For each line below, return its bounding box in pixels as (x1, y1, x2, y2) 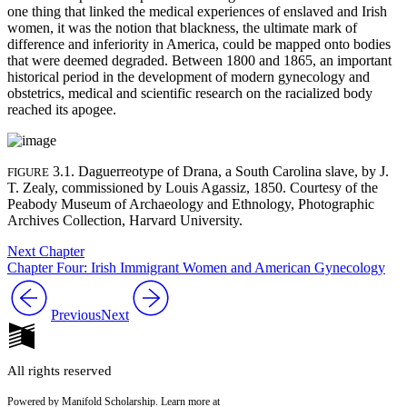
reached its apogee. (7, 101, 116, 117)
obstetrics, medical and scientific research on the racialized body (7, 84, 372, 101)
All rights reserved (7, 362, 112, 378)
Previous (51, 306, 101, 323)
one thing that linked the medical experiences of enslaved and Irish (7, 3, 387, 19)
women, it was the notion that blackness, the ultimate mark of (7, 19, 357, 35)
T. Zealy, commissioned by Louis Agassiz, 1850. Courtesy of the (7, 179, 378, 195)
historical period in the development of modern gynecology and (7, 68, 370, 84)
